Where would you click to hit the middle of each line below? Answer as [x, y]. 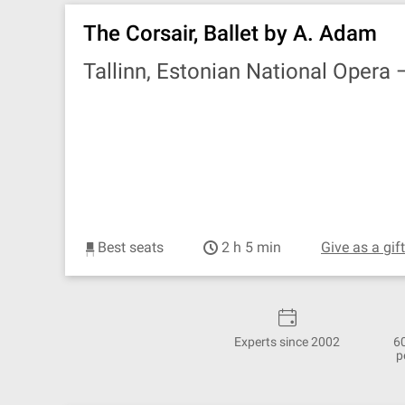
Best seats [131, 247]
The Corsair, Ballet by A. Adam [230, 33]
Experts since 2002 [287, 342]
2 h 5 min [250, 247]
